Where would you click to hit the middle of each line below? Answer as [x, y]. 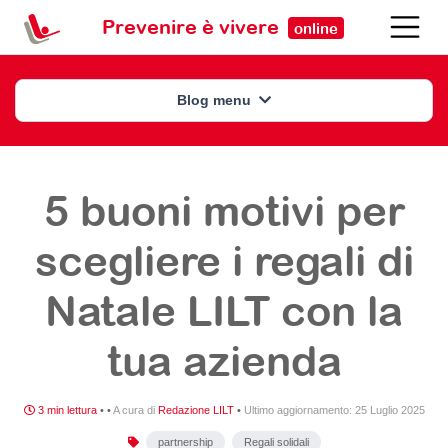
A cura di [135, 410]
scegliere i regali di [224, 260]
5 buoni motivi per [224, 210]
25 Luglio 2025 [389, 410]
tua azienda [224, 360]
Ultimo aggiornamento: [299, 410]
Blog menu [216, 100]
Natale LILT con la [224, 310]
